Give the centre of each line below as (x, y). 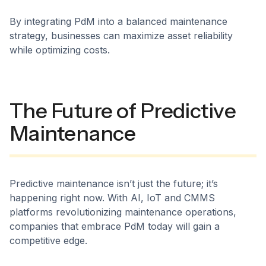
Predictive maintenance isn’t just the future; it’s (114, 184)
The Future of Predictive (123, 111)
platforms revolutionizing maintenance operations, (123, 212)
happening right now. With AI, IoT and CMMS (112, 198)
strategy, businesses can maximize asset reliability (121, 36)
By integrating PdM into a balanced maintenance (118, 22)
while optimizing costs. (60, 50)
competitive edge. (48, 241)
